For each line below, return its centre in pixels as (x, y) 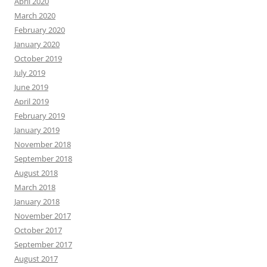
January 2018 (37, 201)
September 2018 (43, 158)
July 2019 (30, 72)
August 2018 (36, 173)
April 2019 (32, 101)
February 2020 (40, 30)
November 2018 (43, 144)
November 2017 (43, 215)
